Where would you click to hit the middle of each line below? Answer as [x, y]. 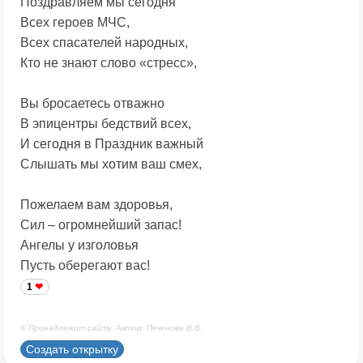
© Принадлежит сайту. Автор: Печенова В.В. [111, 328]
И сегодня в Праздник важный [112, 144]
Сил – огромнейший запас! [101, 225]
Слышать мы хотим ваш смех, [111, 164]
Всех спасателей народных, [104, 43]
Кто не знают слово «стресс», [109, 63]
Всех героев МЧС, [75, 23]
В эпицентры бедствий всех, [106, 124]
